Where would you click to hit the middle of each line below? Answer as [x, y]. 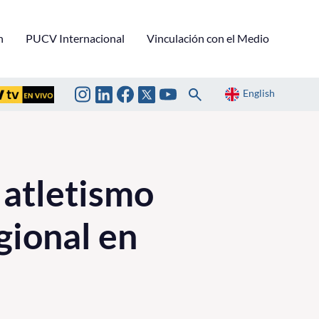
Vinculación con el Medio [208, 38]
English [259, 93]
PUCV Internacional [75, 38]
